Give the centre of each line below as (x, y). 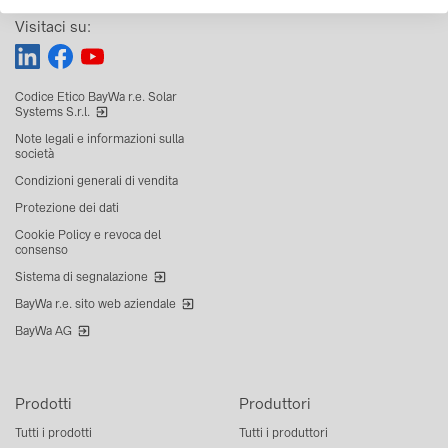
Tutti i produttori (283, 433)
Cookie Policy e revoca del (88, 234)
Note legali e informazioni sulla (99, 138)
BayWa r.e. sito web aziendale (95, 303)
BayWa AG (43, 330)
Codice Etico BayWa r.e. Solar (96, 96)
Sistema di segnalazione (81, 276)
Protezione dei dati (67, 207)
